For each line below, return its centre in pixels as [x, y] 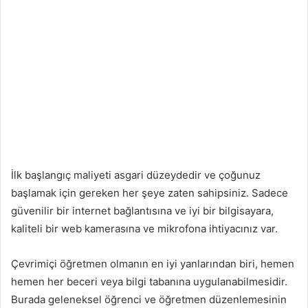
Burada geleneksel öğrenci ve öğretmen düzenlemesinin [149, 300]
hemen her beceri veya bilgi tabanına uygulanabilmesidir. [149, 282]
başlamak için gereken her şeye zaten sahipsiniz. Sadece [150, 193]
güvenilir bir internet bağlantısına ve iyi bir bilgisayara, [142, 211]
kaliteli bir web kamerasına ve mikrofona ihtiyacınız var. [144, 229]
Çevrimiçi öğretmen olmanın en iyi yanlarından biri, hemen [153, 264]
